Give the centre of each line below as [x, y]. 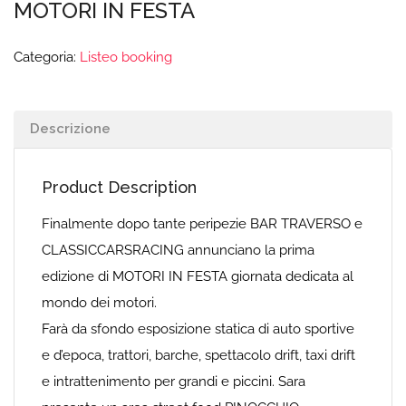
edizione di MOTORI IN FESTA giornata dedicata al [198, 276]
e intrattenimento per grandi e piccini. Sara [174, 382]
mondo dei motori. [99, 303]
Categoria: [47, 57]
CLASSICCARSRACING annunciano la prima [178, 250]
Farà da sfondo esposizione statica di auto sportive [198, 329]
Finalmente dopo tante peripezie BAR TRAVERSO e [202, 224]
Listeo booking [126, 57]
